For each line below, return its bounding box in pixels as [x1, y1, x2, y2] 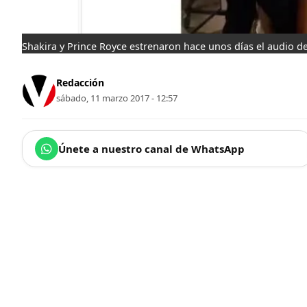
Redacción [56, 76, 104, 90]
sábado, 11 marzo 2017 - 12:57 [56, 92, 177, 105]
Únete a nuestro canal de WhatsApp [58, 141, 245, 156]
